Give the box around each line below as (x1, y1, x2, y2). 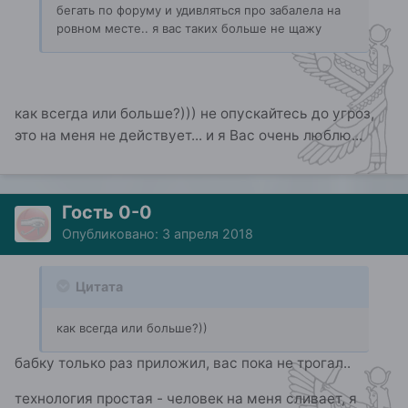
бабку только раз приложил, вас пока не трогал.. (15, 353, 351, 372)
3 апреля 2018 (162, 225, 253, 241)
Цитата (73, 278, 123, 294)
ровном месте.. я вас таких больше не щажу (56, 21, 321, 36)
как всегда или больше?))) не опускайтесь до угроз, (15, 104, 374, 122)
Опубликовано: (62, 225, 162, 241)
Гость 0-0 (62, 200, 152, 223)
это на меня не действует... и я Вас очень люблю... (15, 126, 362, 144)
